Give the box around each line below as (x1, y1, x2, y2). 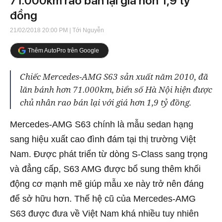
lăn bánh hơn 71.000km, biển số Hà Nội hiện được (20, 84, 212, 95)
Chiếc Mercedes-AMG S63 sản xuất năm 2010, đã (20, 71, 208, 82)
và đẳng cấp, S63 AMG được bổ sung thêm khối (10, 164, 201, 174)
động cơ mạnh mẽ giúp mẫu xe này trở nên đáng (10, 179, 204, 189)
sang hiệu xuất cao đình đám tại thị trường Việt (10, 134, 196, 144)
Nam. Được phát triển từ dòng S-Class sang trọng (10, 149, 208, 159)
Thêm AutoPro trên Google (28, 47, 99, 54)
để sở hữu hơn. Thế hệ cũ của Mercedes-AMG (10, 194, 196, 204)
